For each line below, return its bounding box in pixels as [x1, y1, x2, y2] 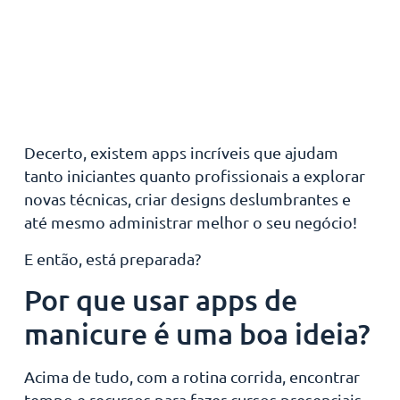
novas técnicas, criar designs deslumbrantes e [23, 189, 351, 209]
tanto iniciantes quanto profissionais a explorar [23, 166, 365, 186]
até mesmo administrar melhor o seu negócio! [23, 212, 357, 232]
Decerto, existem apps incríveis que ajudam [23, 143, 338, 162]
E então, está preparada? [23, 248, 201, 268]
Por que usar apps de [23, 282, 297, 318]
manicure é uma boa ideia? [23, 316, 371, 352]
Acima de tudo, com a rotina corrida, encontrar [23, 367, 360, 387]
